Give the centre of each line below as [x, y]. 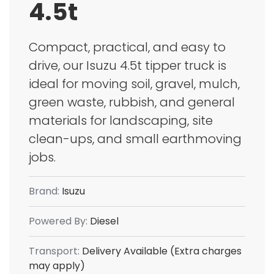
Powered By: [58, 221]
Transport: [54, 251]
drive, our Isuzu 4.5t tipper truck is [128, 66]
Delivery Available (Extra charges [161, 251]
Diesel [103, 221]
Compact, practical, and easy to [127, 47]
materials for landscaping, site [121, 121]
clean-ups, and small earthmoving [135, 139]
